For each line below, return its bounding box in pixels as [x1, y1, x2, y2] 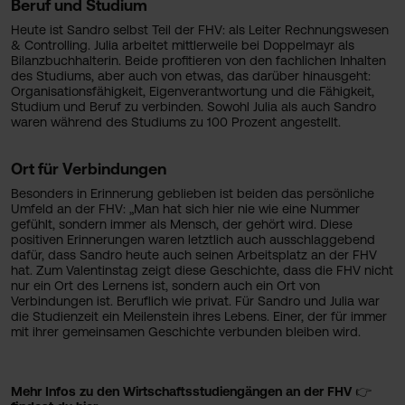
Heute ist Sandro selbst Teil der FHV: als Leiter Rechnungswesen [11, 23, 389, 37]
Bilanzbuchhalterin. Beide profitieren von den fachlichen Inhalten [11, 53, 386, 68]
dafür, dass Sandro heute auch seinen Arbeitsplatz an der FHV [11, 248, 377, 262]
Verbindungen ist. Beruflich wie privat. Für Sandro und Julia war [11, 294, 380, 308]
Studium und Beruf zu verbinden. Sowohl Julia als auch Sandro [11, 99, 376, 114]
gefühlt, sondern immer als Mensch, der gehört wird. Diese [11, 217, 353, 231]
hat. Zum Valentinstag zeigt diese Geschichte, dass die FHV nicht [11, 263, 393, 278]
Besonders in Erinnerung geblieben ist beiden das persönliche [11, 186, 374, 201]
